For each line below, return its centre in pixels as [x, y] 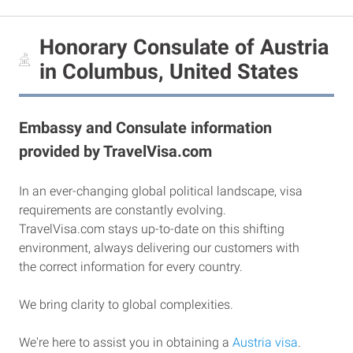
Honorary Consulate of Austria [184, 47]
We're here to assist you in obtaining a [126, 342]
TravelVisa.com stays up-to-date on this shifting [152, 229]
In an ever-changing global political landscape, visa [161, 191]
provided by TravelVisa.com [115, 151]
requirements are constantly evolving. [123, 210]
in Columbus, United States [169, 71]
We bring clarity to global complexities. [126, 304]
